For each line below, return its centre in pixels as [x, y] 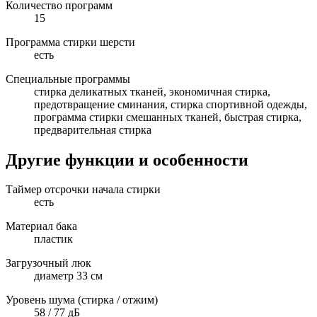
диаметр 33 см [68, 276]
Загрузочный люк [48, 263]
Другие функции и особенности [127, 160]
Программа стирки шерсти [70, 42]
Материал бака [41, 226]
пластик [53, 239]
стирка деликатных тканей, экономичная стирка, [152, 91]
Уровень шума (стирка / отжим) [82, 300]
